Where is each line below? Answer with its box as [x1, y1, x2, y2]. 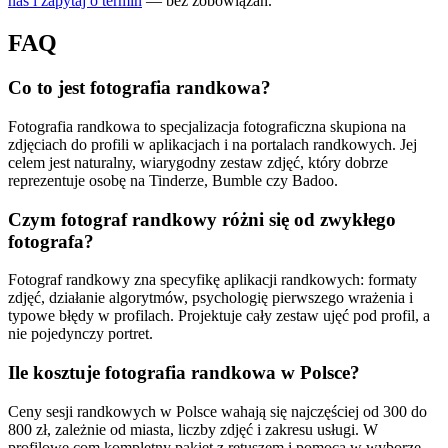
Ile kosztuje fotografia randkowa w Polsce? [8, 362, 360, 383]
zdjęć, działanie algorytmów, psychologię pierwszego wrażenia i [8, 289, 413, 307]
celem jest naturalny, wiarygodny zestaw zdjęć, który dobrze [8, 153, 388, 171]
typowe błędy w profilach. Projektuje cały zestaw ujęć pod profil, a [8, 307, 430, 325]
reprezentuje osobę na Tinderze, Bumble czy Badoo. [8, 171, 338, 189]
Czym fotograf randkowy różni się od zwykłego [8, 208, 396, 230]
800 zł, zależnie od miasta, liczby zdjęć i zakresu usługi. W [8, 420, 378, 438]
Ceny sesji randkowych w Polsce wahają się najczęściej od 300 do [8, 402, 427, 420]
